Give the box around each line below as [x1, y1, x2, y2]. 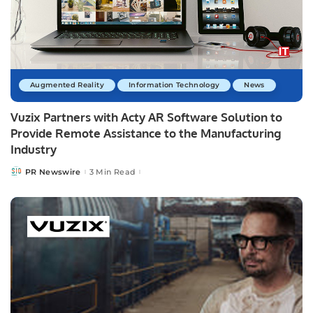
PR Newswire [25, 166, 81, 177]
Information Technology [128, 80, 220, 90]
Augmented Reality [30, 80, 104, 90]
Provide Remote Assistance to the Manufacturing [10, 126, 282, 141]
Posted [10, 169, 41, 180]
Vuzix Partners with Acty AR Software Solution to [10, 110, 282, 125]
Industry [10, 142, 57, 157]
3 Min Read [89, 166, 136, 177]
